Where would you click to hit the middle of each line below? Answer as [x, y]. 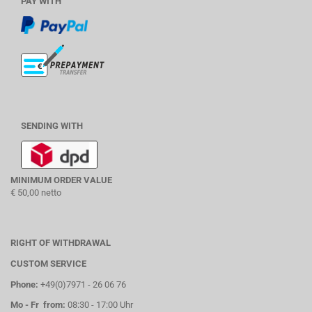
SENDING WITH [52, 126]
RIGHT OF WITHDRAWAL [61, 243]
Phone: [24, 284]
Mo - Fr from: [38, 305]
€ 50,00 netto [36, 193]
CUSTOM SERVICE [48, 264]
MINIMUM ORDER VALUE [61, 180]
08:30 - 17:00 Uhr [99, 305]
